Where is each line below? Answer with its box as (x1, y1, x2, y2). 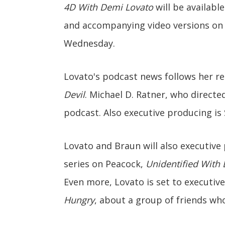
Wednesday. (64, 37, 115, 49)
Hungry (64, 194, 94, 206)
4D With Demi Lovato (64, 1, 153, 13)
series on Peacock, (64, 158, 146, 170)
